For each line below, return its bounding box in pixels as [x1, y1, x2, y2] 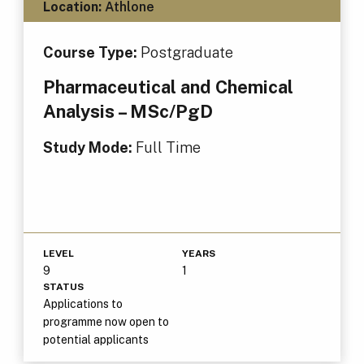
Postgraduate [140, 44, 233, 62]
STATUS [42, 281, 84, 293]
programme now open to [42, 315, 169, 329]
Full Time [135, 139, 201, 157]
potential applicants [42, 333, 149, 347]
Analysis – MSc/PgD [42, 101, 213, 123]
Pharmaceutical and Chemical [42, 76, 293, 98]
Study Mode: [42, 139, 136, 157]
